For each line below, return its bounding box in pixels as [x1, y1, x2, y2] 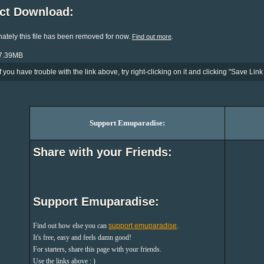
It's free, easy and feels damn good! [33, 233, 132, 242]
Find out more [131, 32, 171, 40]
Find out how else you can [33, 222, 109, 230]
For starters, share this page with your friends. [33, 245, 162, 254]
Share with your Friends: [33, 145, 173, 159]
